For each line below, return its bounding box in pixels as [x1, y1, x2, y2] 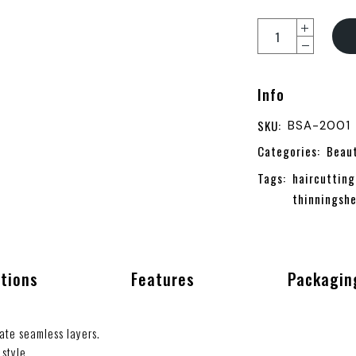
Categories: [257, 142, 320, 160]
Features [130, 267, 195, 291]
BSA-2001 [287, 118, 350, 133]
